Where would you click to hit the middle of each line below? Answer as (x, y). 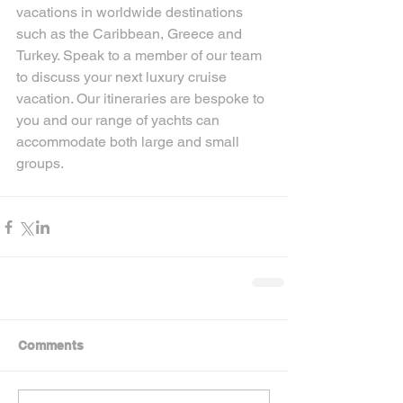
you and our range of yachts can (120, 120)
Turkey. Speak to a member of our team (141, 55)
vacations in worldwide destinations (131, 12)
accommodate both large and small (130, 142)
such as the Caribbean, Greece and (131, 34)
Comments (51, 345)
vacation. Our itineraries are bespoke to (142, 99)
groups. (40, 163)
